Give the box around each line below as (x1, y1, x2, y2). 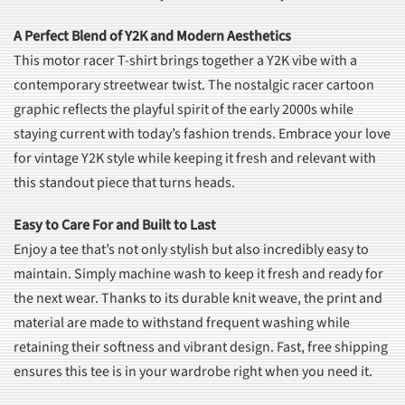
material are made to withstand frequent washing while (14, 313, 350, 334)
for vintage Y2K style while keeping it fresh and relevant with (14, 148, 376, 169)
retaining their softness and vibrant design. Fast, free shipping (14, 337, 388, 358)
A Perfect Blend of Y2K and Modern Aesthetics (14, 26, 291, 47)
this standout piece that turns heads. (14, 173, 235, 193)
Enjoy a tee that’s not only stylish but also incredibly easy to (14, 240, 369, 260)
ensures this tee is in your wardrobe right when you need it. (14, 362, 372, 382)
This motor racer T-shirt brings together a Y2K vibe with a (14, 51, 357, 71)
